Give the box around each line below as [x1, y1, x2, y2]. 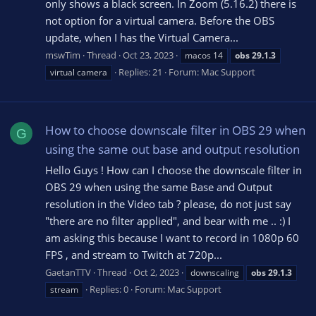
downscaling [190, 267, 239, 279]
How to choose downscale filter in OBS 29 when [45, 121, 305, 138]
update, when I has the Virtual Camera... [45, 30, 238, 44]
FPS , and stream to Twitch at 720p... [45, 247, 222, 262]
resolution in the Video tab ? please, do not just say [45, 196, 291, 211]
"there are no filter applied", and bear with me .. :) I [45, 213, 291, 228]
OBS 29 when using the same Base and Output [45, 179, 272, 194]
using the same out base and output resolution [45, 140, 300, 157]
